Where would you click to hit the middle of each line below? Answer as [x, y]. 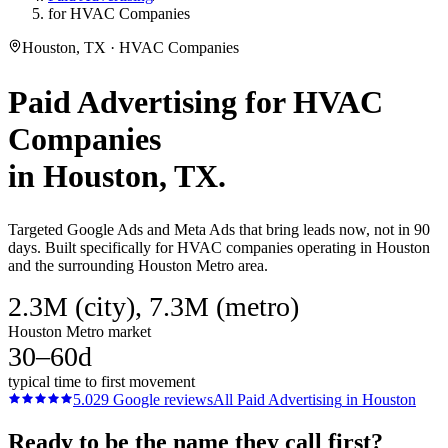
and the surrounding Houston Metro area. [138, 266]
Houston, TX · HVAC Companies [130, 47]
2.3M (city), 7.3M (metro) [153, 307]
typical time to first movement [101, 382]
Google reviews [161, 400]
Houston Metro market [79, 332]
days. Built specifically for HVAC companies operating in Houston [219, 248]
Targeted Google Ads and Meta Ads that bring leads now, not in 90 [219, 230]
